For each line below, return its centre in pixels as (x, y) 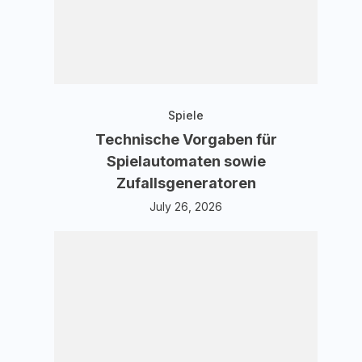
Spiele (186, 115)
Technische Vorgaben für (186, 139)
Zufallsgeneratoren (186, 183)
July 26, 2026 (186, 206)
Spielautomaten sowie (186, 161)
